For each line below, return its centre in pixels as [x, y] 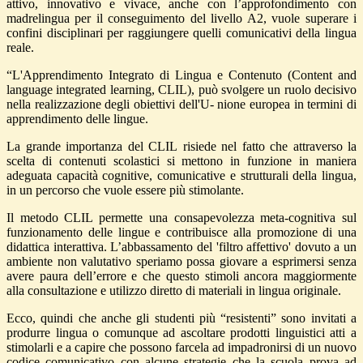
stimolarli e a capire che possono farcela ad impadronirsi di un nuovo [181, 348]
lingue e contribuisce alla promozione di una [234, 233]
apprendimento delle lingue [76, 119]
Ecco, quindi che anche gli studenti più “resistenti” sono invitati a [181, 318]
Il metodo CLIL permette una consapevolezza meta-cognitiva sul [181, 218]
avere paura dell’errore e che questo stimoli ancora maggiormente [181, 276]
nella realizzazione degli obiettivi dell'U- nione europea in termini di [181, 105]
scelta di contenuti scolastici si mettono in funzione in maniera [181, 161]
